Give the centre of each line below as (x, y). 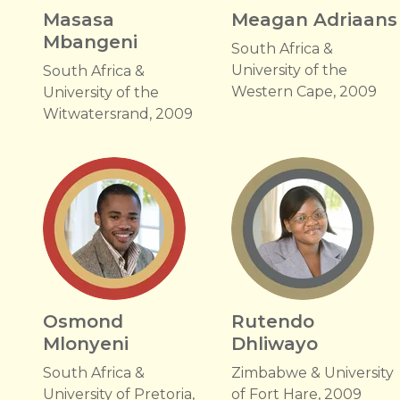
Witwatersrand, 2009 (118, 114)
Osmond (83, 321)
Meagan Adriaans (315, 20)
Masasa (79, 20)
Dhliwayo (275, 344)
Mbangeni (90, 42)
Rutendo (273, 321)
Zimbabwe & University (313, 373)
